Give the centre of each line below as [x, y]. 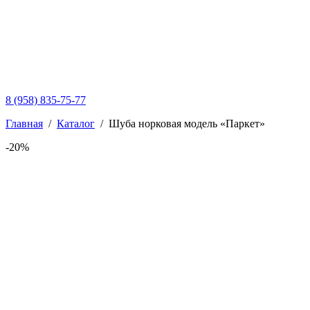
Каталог [76, 124]
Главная [24, 124]
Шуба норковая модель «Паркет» [187, 124]
